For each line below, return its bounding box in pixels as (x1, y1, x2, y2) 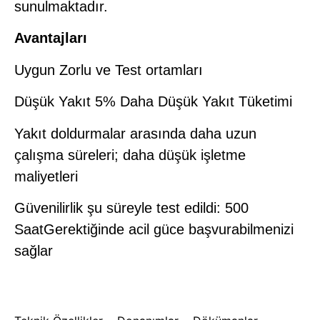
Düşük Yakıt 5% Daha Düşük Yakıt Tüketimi (14, 94, 292, 110)
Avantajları (14, 30, 87, 46)
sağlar (14, 242, 53, 259)
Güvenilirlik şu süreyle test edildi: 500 (14, 199, 249, 216)
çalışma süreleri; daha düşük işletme (14, 146, 246, 163)
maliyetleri (14, 168, 78, 184)
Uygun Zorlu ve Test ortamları (14, 61, 203, 78)
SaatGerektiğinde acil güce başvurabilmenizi (14, 221, 294, 237)
